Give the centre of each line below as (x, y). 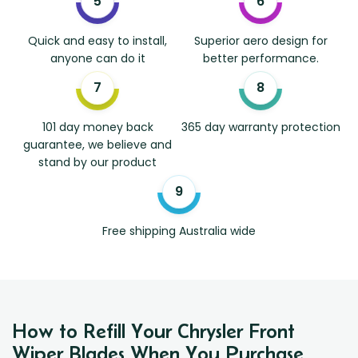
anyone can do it (97, 59)
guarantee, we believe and (97, 145)
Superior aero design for (261, 41)
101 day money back (97, 127)
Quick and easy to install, (97, 41)
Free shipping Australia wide (179, 231)
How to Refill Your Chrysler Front (153, 331)
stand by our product (97, 163)
